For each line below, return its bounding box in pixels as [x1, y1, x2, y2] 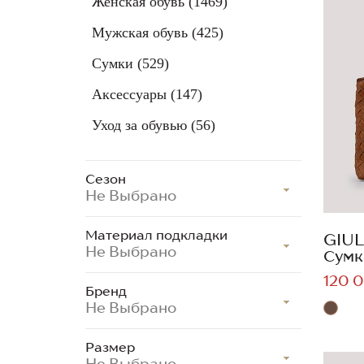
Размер [85, 339, 135, 356]
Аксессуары [92, 86, 171, 103]
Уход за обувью [92, 117, 191, 134]
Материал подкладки [85, 227, 227, 244]
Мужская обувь [92, 24, 192, 41]
